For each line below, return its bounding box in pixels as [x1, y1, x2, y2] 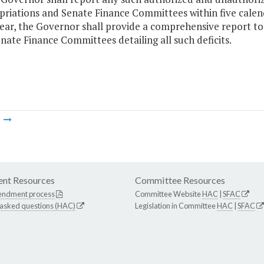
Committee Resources [135, 174, 225, 186]
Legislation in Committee [135, 201, 217, 211]
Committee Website [135, 189, 202, 199]
